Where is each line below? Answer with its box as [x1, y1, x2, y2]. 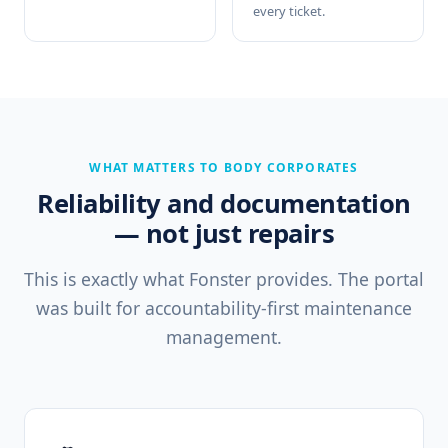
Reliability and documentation [37, 185, 411, 221]
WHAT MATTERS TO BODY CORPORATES [89, 158, 359, 176]
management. [166, 324, 282, 349]
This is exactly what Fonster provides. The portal [24, 266, 424, 291]
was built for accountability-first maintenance [36, 295, 412, 320]
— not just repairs [113, 215, 335, 251]
